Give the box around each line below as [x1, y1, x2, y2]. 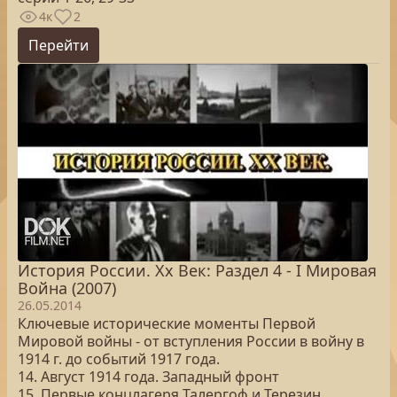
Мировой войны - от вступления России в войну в [18, 331, 364, 351]
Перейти [28, 35, 89, 55]
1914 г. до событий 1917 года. [18, 349, 220, 369]
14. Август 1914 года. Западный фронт [18, 367, 279, 386]
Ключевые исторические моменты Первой [18, 314, 315, 333]
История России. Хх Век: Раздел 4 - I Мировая [18, 260, 377, 281]
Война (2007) [18, 277, 116, 299]
